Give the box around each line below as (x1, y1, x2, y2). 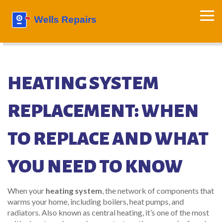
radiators (7, 208, 39, 217)
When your (7, 186, 46, 195)
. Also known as (39, 208, 92, 217)
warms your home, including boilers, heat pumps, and (7, 197, 184, 206)
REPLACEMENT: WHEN (7, 101, 199, 121)
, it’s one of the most (142, 208, 209, 217)
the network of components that (105, 186, 214, 195)
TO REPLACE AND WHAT (7, 129, 209, 149)
